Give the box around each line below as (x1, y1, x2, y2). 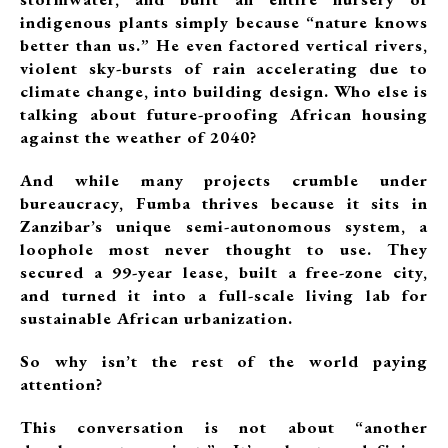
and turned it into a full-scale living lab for (20, 283, 428, 306)
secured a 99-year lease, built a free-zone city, (20, 260, 428, 283)
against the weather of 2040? (20, 125, 257, 148)
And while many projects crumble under (20, 168, 428, 191)
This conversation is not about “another (20, 415, 428, 438)
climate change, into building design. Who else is (20, 79, 428, 102)
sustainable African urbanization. (20, 306, 293, 329)
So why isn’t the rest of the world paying (20, 349, 428, 372)
